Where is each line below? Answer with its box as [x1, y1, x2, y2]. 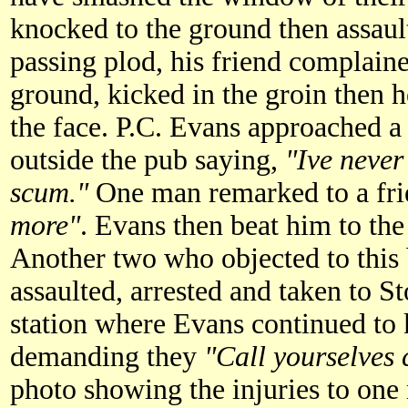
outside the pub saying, [10, 143, 285, 176]
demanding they [10, 340, 204, 372]
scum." [10, 176, 88, 209]
